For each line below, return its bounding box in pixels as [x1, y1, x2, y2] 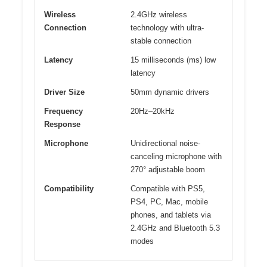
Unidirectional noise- [131, 138, 200, 148]
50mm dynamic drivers [131, 87, 209, 97]
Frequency [44, 106, 83, 116]
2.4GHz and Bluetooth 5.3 [131, 223, 220, 232]
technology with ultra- [131, 23, 204, 32]
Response [44, 119, 80, 129]
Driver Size [44, 87, 85, 97]
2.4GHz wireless [131, 10, 187, 19]
